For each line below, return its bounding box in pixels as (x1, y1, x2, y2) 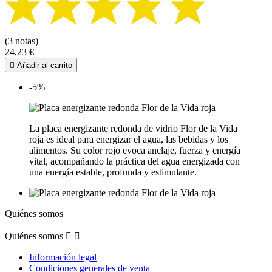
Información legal (29, 252, 97, 263)
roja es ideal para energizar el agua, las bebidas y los (29, 134, 228, 145)
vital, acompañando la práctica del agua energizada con (29, 156, 240, 167)
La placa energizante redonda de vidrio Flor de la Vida (29, 123, 237, 134)
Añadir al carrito (15, 61, 72, 70)
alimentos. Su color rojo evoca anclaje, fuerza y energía (29, 145, 240, 156)
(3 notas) (5, 36, 38, 47)
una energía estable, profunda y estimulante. (29, 167, 197, 178)
